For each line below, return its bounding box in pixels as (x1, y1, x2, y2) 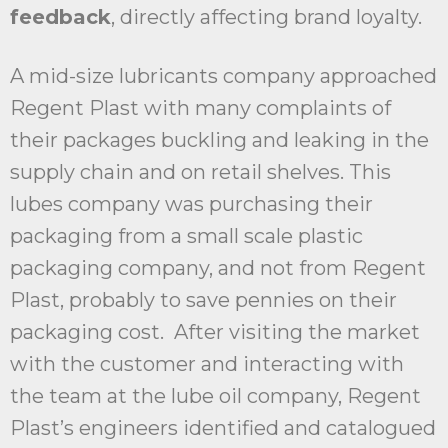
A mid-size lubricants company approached (10, 64, 437, 89)
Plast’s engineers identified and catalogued (10, 416, 436, 441)
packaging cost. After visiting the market (10, 320, 420, 345)
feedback (10, 5, 111, 30)
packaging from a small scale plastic (10, 224, 363, 249)
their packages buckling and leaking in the (10, 128, 429, 153)
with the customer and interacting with (10, 352, 404, 377)
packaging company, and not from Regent (10, 256, 426, 281)
